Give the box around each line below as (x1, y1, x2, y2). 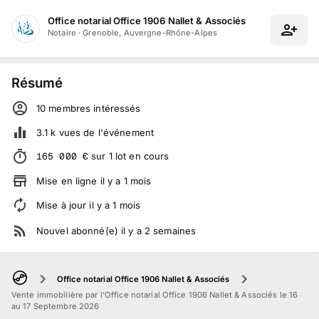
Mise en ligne (36, 174, 100, 187)
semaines (153, 224, 197, 236)
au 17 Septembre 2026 (11, 301, 100, 312)
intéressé (90, 102, 136, 114)
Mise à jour (36, 199, 90, 211)
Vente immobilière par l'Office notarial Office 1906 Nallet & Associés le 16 (11, 290, 298, 300)
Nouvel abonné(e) (36, 224, 122, 236)
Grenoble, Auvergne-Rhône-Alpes (83, 27, 217, 38)
